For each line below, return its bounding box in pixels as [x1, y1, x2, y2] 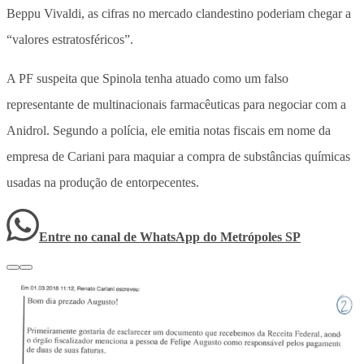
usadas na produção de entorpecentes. [6, 175, 199, 190]
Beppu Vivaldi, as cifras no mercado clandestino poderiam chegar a [6, 6, 351, 21]
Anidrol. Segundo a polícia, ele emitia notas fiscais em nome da [6, 123, 331, 138]
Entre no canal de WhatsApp [39, 230, 203, 245]
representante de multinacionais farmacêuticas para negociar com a [6, 97, 346, 112]
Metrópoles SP [220, 230, 301, 245]
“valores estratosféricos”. [6, 32, 133, 47]
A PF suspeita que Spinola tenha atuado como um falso [6, 71, 288, 86]
